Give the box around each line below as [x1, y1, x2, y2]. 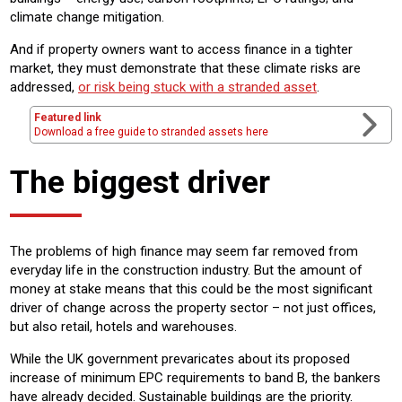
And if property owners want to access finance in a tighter [10, 41, 353, 58]
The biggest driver [10, 163, 270, 202]
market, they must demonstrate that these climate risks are [10, 60, 361, 77]
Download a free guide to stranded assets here [34, 126, 268, 139]
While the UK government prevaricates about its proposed [10, 351, 350, 368]
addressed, [10, 79, 78, 96]
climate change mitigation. [10, 9, 164, 26]
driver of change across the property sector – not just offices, [10, 300, 376, 317]
